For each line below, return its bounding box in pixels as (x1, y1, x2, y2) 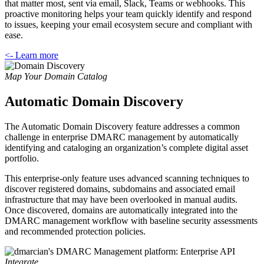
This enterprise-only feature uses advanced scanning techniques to (5, 173, 249, 183)
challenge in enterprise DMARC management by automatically (5, 131, 239, 142)
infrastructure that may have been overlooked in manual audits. (5, 194, 237, 204)
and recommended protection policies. (5, 226, 146, 236)
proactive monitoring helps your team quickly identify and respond (5, 9, 252, 19)
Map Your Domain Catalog (5, 71, 107, 82)
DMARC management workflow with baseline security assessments (5, 215, 258, 226)
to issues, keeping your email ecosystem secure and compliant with (5, 19, 252, 30)
